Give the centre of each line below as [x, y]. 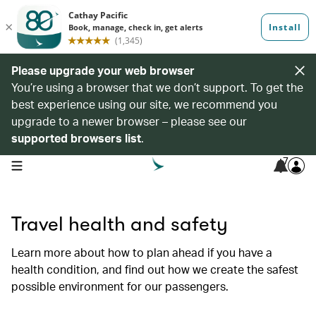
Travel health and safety [120, 224]
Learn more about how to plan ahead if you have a [142, 252]
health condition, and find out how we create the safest [155, 269]
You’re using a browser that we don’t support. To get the [157, 87]
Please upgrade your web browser [103, 70]
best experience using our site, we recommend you [144, 104]
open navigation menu [55, 164]
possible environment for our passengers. [120, 286]
